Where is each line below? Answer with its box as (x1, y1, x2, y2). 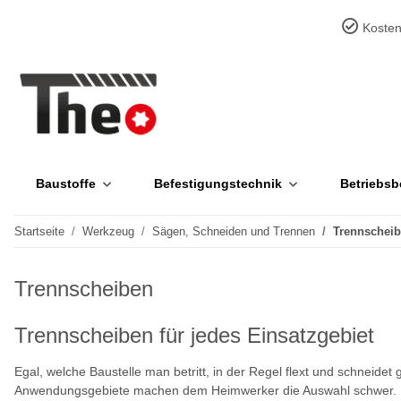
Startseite (14, 225, 64, 238)
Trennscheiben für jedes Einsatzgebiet (14, 323, 374, 347)
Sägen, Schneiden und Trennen (152, 225, 315, 238)
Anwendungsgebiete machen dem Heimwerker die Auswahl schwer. (14, 383, 397, 397)
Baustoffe (36, 176, 96, 191)
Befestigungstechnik (154, 176, 282, 191)
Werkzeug (82, 225, 134, 238)
